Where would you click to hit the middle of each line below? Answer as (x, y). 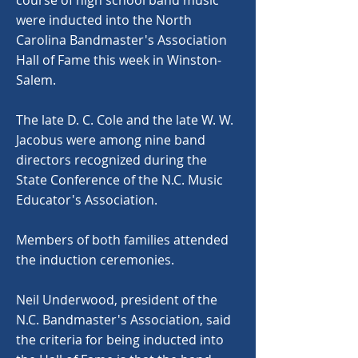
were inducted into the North (104, 20)
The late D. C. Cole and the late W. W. (125, 120)
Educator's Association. (87, 200)
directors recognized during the (111, 160)
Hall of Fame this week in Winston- (119, 60)
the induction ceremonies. (95, 260)
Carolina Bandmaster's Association (121, 40)
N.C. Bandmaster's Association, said (123, 320)
